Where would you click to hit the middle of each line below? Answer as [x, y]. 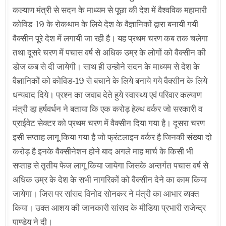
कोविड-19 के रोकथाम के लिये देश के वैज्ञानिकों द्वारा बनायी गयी [106, 24]
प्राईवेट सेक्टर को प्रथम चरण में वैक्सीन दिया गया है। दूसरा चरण [109, 123]
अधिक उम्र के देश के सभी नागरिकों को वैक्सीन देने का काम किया [110, 180]
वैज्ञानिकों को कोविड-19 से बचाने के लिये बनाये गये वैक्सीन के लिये [110, 81]
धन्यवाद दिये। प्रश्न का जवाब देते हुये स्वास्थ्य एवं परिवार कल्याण [107, 95]
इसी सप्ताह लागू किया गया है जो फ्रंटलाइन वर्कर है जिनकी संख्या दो [112, 137]
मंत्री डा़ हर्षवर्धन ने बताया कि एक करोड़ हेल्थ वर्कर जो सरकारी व [108, 109]
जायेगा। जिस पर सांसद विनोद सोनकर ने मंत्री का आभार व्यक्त [106, 194]
